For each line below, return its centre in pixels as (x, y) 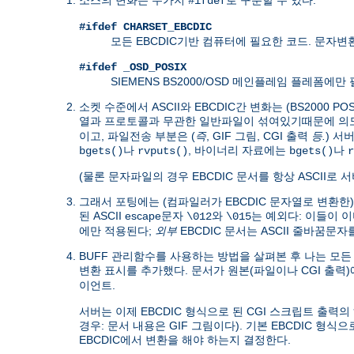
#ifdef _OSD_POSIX (133, 67)
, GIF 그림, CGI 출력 (259, 136)
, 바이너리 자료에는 (239, 150)
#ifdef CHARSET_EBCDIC (145, 26)
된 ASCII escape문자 (133, 215)
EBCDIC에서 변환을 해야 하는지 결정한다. (185, 339)
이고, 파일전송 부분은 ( (137, 136)
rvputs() (163, 151)
